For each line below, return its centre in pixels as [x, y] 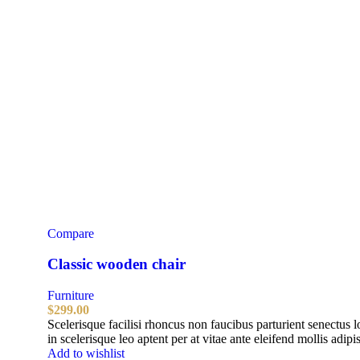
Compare [71, 233]
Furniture [71, 295]
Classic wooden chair [117, 264]
